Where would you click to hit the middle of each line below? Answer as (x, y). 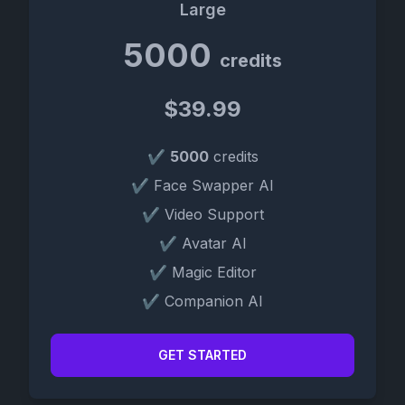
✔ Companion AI (202, 301)
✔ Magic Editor (202, 272)
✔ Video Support (202, 214)
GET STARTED (202, 354)
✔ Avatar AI (202, 243)
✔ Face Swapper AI (202, 185)
